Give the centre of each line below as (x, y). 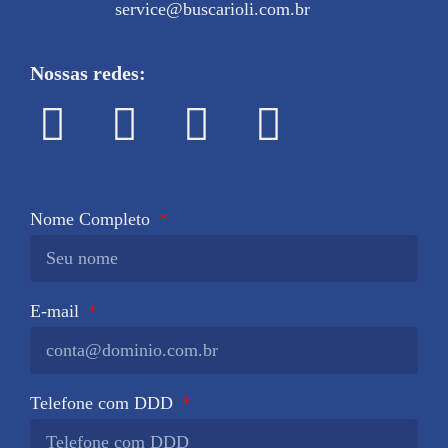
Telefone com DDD (104, 403)
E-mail (57, 311)
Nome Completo (92, 219)
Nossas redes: (88, 73)
